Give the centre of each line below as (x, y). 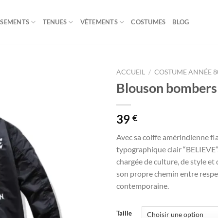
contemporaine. (143, 185)
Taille (124, 213)
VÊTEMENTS (99, 22)
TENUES (55, 22)
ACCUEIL (131, 72)
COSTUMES (148, 22)
